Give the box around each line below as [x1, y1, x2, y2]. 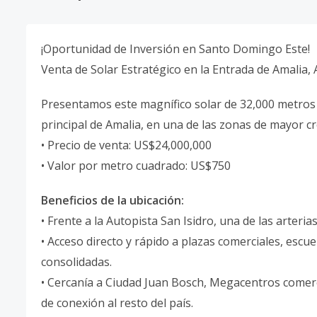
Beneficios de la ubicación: [41, 192, 184, 208]
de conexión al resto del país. [41, 295, 196, 311]
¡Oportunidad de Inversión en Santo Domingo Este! [41, 41, 310, 57]
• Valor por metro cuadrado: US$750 [41, 158, 231, 173]
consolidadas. [41, 254, 115, 270]
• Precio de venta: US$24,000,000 [41, 137, 212, 153]
